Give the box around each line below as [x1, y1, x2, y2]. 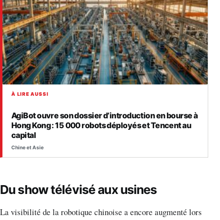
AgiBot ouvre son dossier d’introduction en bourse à [11, 110, 198, 120]
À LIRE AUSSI [11, 91, 49, 97]
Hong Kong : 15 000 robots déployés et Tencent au [11, 120, 192, 130]
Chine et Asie [11, 144, 44, 151]
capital [11, 130, 36, 140]
